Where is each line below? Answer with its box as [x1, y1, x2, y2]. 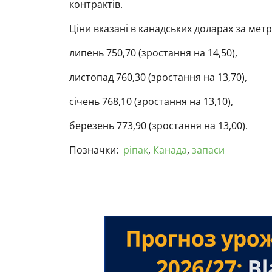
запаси [192, 143, 225, 157]
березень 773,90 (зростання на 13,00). [69, 119, 248, 133]
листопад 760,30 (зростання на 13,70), [69, 70, 247, 84]
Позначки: [69, 143, 118, 157]
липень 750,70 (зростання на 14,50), [69, 46, 237, 60]
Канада [153, 143, 187, 157]
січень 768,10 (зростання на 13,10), [69, 95, 233, 109]
